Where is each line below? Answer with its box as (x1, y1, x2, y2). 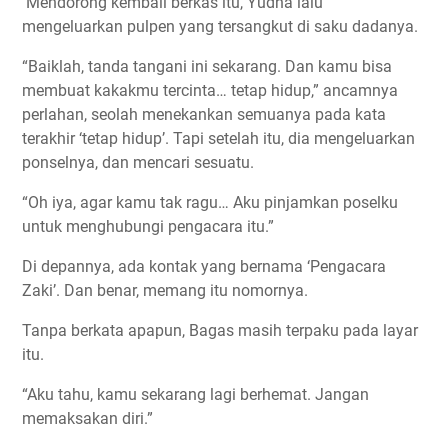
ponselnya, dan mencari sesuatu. (22, 152, 254, 172)
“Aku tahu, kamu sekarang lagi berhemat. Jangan (22, 384, 369, 404)
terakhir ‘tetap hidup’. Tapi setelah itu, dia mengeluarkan (22, 128, 415, 148)
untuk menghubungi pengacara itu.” (22, 216, 274, 236)
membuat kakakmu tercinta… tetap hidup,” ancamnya (22, 80, 398, 100)
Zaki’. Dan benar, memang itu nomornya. (22, 280, 308, 300)
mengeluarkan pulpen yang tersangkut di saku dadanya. (22, 16, 418, 36)
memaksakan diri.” (22, 408, 153, 428)
